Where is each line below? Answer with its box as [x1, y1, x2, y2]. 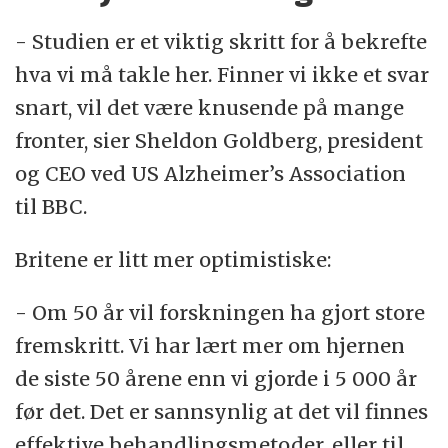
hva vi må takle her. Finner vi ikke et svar [15, 62, 430, 88]
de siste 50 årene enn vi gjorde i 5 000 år [15, 365, 418, 391]
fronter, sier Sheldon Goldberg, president [15, 128, 424, 154]
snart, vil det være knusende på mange [15, 95, 405, 121]
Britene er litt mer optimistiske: [15, 246, 332, 272]
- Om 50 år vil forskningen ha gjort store [15, 299, 426, 325]
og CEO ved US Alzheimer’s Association [15, 161, 407, 187]
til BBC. [15, 194, 88, 220]
